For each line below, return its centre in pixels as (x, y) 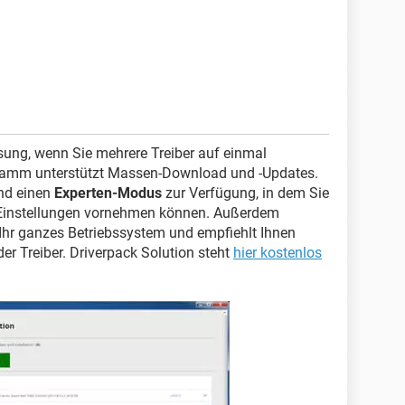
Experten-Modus (108, 193)
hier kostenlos (278, 253)
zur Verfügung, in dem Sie (245, 193)
